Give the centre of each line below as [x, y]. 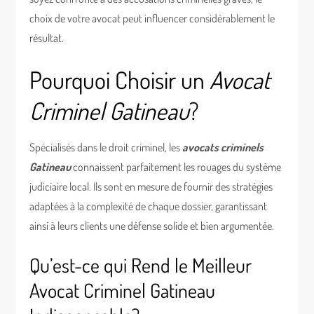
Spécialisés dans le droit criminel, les [106, 147]
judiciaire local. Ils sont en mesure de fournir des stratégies [151, 186]
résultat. [47, 38]
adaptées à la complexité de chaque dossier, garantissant [149, 206]
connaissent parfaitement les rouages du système [176, 167]
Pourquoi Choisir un [120, 80]
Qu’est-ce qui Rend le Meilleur [141, 265]
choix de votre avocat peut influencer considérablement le [152, 18]
